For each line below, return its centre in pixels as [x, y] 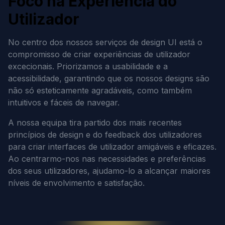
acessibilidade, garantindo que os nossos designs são [109, 78]
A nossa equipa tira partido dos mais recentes [95, 123]
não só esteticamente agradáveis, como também [100, 90]
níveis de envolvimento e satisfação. [76, 183]
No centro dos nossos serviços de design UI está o [105, 42]
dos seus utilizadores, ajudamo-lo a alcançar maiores [109, 171]
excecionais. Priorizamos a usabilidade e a [88, 66]
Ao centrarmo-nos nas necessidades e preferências [107, 159]
